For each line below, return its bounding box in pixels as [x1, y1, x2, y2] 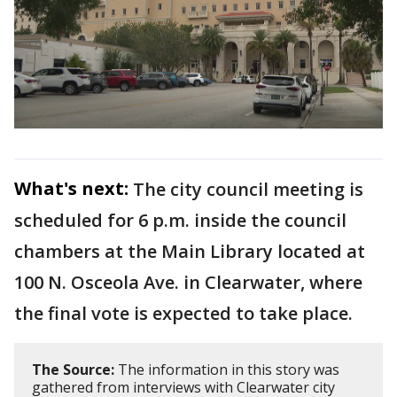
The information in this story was [114, 359, 339, 379]
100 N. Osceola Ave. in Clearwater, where [14, 269, 362, 294]
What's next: [14, 175, 128, 200]
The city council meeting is [133, 176, 363, 201]
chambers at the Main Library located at [14, 238, 365, 263]
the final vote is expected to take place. [14, 300, 353, 325]
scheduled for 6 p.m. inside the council [14, 207, 346, 232]
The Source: [32, 359, 114, 379]
